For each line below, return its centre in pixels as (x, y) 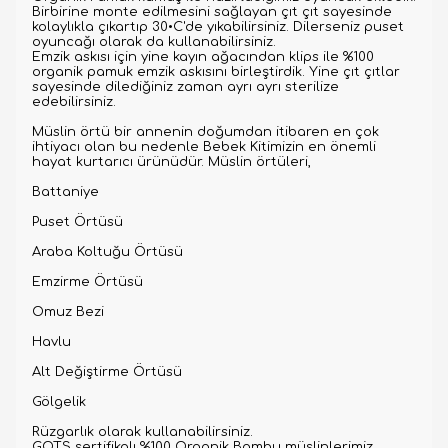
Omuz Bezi (68, 312)
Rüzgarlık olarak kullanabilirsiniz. (142, 432)
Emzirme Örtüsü (87, 282)
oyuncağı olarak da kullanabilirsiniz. (154, 42)
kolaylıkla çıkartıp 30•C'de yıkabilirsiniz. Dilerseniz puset (218, 27)
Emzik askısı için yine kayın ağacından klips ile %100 (203, 57)
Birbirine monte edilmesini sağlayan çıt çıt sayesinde (212, 12)
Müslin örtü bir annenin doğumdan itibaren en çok (205, 132)
